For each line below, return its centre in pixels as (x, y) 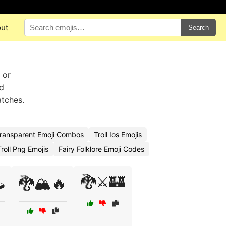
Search (198, 27)
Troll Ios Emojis (118, 134)
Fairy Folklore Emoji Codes (101, 149)
